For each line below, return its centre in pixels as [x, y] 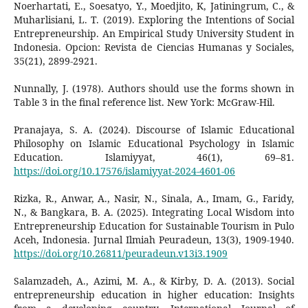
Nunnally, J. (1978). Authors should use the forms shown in [154, 88]
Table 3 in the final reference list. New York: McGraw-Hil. [144, 102]
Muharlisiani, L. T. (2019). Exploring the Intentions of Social [154, 19]
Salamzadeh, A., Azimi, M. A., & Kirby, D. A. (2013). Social [154, 280]
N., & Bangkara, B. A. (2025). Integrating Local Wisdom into [154, 212]
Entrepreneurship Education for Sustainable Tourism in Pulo [154, 225]
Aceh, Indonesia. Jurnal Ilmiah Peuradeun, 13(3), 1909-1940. [154, 239]
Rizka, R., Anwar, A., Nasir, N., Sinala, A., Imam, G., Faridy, [154, 198]
